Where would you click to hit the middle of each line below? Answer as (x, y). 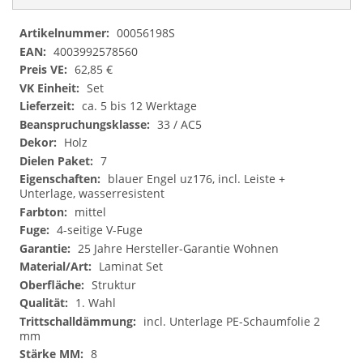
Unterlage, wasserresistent (92, 194)
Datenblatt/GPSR (64, 33)
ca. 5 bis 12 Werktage (139, 106)
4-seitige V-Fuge (100, 230)
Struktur (114, 284)
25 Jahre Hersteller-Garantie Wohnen (178, 248)
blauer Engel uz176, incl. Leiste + (196, 179)
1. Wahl (96, 303)
